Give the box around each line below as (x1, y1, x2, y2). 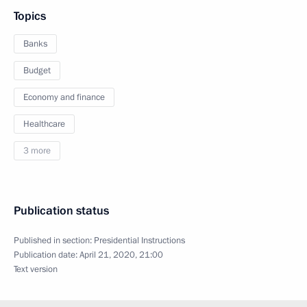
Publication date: (14, 249, 79, 261)
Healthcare (23, 118, 65, 130)
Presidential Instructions (94, 234, 185, 247)
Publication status (14, 203, 109, 219)
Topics (14, 8, 46, 24)
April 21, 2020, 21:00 (79, 249, 163, 261)
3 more (23, 145, 51, 157)
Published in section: (14, 234, 94, 247)
